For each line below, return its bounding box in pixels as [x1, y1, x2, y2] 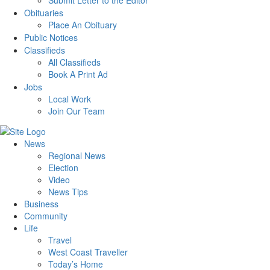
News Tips [48, 185, 88, 198]
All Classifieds [48, 56, 101, 69]
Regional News [48, 149, 105, 162]
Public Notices [24, 31, 78, 44]
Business [24, 197, 58, 210]
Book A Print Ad [48, 68, 108, 81]
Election [48, 161, 78, 174]
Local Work [48, 93, 91, 105]
